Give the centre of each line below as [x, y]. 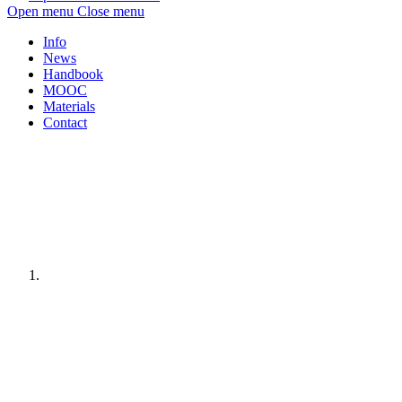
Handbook [73, 74]
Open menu [40, 11]
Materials [69, 106]
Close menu [111, 11]
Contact [65, 122]
